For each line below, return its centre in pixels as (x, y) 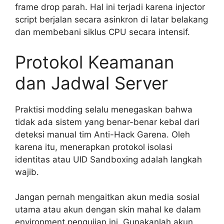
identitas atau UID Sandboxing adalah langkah (108, 159)
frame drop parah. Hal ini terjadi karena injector (110, 7)
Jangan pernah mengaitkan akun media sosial (107, 197)
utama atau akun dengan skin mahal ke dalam (108, 210)
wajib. (27, 172)
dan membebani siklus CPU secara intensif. (102, 32)
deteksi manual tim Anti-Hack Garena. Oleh (102, 134)
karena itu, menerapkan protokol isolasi (94, 147)
